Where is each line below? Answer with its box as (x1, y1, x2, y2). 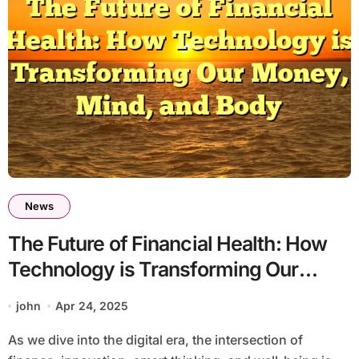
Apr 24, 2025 (55, 299, 129, 313)
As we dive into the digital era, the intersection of (7, 332, 17, 349)
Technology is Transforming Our (7, 257, 299, 282)
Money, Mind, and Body (7, 283, 220, 308)
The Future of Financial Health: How (7, 232, 328, 256)
